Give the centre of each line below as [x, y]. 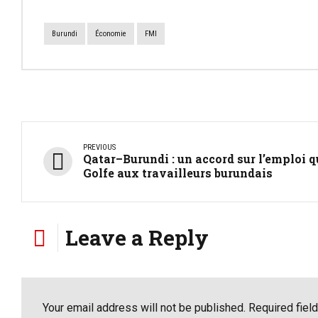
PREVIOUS [99, 147]
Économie [111, 34]
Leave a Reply [137, 237]
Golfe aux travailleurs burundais [178, 172]
